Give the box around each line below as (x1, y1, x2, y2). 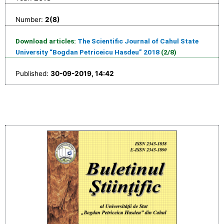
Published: (15, 69, 50, 77)
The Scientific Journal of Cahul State (77, 36, 198, 45)
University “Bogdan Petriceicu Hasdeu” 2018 (15, 47, 159, 56)
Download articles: (15, 36, 77, 45)
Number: (15, 15, 45, 23)
